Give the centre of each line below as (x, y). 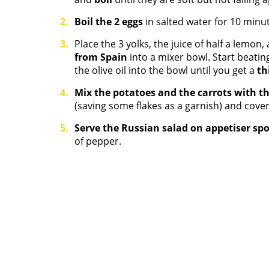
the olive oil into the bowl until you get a (166, 70)
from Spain (101, 57)
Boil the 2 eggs (110, 22)
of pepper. (98, 141)
